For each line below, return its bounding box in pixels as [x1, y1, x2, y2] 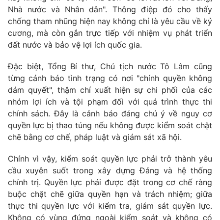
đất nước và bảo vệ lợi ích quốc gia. [8, 40, 142, 50]
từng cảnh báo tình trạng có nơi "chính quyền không [8, 73, 212, 83]
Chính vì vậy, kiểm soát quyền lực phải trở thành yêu [8, 154, 212, 164]
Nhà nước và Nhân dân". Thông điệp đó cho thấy [8, 4, 212, 15]
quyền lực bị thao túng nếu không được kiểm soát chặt [8, 120, 212, 131]
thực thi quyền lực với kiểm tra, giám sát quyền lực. [8, 201, 212, 211]
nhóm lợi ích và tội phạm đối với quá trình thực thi [8, 97, 212, 107]
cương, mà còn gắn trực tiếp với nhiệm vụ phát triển [8, 28, 212, 38]
